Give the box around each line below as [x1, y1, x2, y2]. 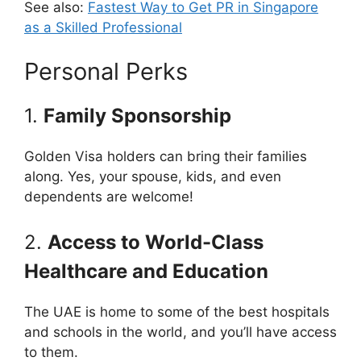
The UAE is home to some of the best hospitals [24, 303, 330, 320]
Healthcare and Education [24, 259, 268, 283]
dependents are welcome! [24, 189, 193, 205]
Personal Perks [24, 57, 188, 85]
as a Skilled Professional [24, 19, 182, 35]
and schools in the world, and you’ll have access [24, 323, 337, 340]
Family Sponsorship [44, 104, 231, 127]
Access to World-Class [48, 230, 263, 254]
